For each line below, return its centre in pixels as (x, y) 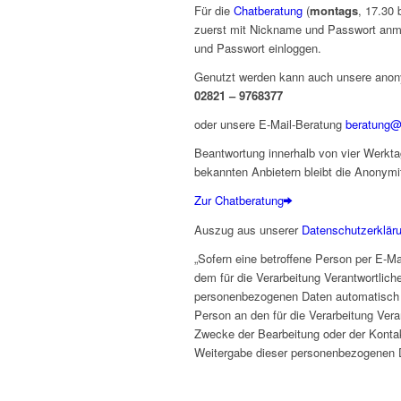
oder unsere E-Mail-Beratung (270, 124)
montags (334, 11)
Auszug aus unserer (248, 230)
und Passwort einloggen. (258, 48)
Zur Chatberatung (239, 200)
